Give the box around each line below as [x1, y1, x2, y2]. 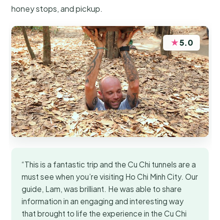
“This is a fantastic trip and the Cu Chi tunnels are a [22, 159, 196, 169]
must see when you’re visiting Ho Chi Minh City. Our [22, 171, 198, 181]
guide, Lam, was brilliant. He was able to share [22, 184, 182, 193]
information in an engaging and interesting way [22, 196, 184, 206]
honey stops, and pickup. [11, 3, 103, 14]
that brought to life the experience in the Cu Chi [22, 208, 187, 218]
